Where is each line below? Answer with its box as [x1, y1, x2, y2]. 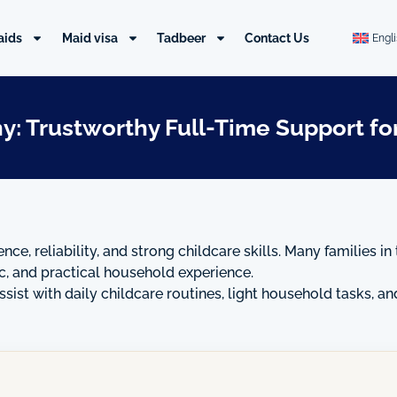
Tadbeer [157, 31, 206, 45]
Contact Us [245, 31, 310, 45]
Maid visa [61, 31, 118, 45]
